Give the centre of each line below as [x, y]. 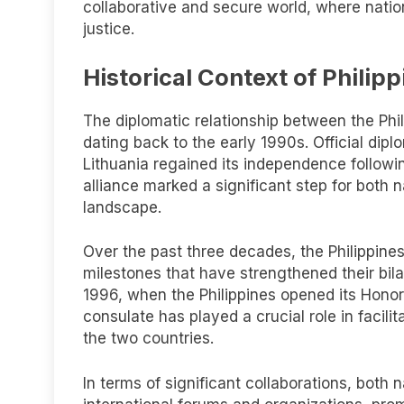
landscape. [122, 207]
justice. [109, 29]
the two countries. [148, 339]
